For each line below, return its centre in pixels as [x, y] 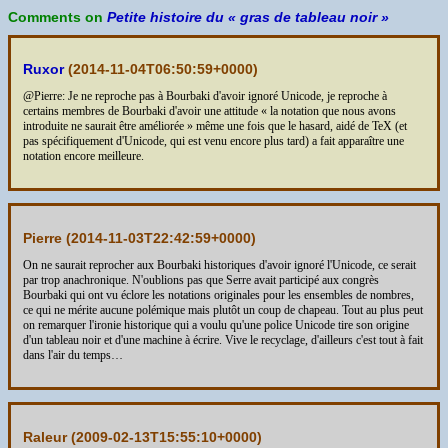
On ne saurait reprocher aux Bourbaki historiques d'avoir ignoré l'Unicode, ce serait [219, 265]
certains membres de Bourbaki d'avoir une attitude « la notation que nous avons [209, 111]
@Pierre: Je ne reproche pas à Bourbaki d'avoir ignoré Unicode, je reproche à [205, 96]
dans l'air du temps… [73, 355]
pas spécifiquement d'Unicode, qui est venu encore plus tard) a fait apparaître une [213, 141]
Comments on [57, 17]
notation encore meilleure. [83, 156]
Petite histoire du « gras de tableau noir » [248, 17]
